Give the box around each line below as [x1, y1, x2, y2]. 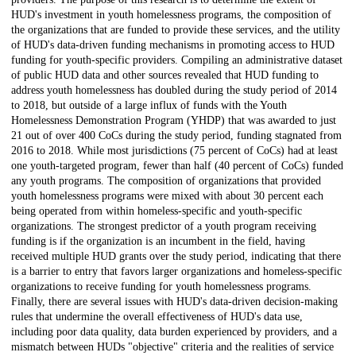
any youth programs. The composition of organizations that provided [11, 175, 321, 188]
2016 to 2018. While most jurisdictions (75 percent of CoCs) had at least [11, 145, 338, 157]
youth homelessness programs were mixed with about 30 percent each [11, 190, 323, 203]
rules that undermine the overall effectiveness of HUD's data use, [11, 311, 303, 323]
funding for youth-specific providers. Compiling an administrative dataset [11, 54, 342, 67]
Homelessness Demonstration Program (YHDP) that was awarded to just [11, 114, 336, 127]
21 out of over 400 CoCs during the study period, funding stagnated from [11, 130, 342, 142]
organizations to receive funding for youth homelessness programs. [11, 281, 311, 293]
